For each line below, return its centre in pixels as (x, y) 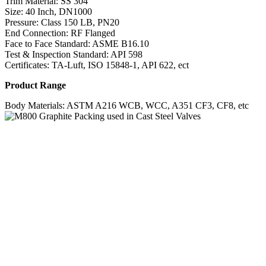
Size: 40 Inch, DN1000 (48, 12)
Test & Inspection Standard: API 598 (74, 55)
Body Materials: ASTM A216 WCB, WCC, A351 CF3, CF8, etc (127, 106)
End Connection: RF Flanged (60, 33)
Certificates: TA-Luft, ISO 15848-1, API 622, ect (97, 65)
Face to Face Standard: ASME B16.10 (77, 44)
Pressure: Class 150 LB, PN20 (62, 23)
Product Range (35, 85)
